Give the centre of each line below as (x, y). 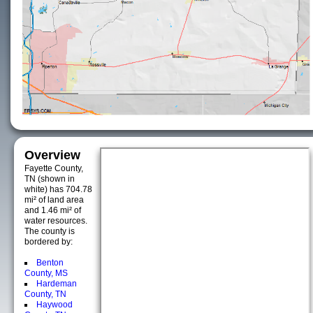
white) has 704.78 (58, 189)
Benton (50, 263)
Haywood (54, 305)
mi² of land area (54, 200)
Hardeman (57, 284)
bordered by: (49, 242)
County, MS (46, 273)
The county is (50, 231)
